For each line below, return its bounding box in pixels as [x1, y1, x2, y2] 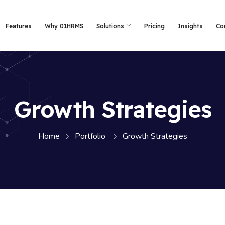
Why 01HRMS [45, 22, 84, 30]
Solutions [96, 22, 125, 30]
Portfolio [74, 131, 105, 142]
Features [6, 22, 32, 30]
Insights [178, 22, 203, 30]
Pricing [144, 22, 165, 30]
